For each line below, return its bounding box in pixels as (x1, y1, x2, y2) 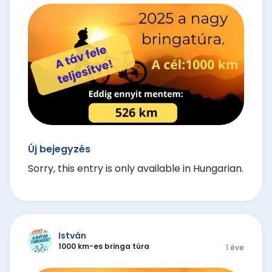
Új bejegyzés (28, 141, 90, 156)
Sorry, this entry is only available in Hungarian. (28, 161, 243, 175)
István (58, 229, 86, 242)
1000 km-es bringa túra (58, 241, 149, 252)
